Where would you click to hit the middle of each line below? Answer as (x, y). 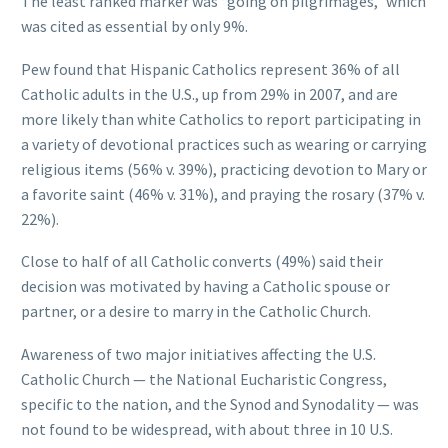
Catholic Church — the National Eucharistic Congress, (204, 378)
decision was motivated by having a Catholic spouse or (205, 286)
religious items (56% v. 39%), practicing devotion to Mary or (224, 168)
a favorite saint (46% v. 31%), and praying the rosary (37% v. (223, 193)
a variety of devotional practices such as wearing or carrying (224, 143)
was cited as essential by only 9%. (134, 26)
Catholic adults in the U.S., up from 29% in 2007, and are (209, 93)
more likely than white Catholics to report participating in (221, 118)
